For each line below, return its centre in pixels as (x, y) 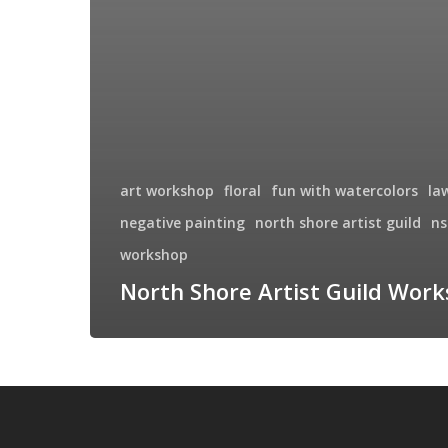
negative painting (182, 222)
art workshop (167, 190)
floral (242, 190)
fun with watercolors (344, 190)
